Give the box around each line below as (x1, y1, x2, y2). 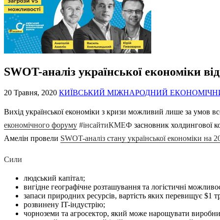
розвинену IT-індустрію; (24, 200, 105, 209)
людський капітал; (24, 173, 85, 182)
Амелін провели (4, 134, 60, 142)
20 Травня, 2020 (4, 88, 59, 97)
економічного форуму (4, 120, 77, 129)
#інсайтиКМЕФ (79, 120, 132, 129)
